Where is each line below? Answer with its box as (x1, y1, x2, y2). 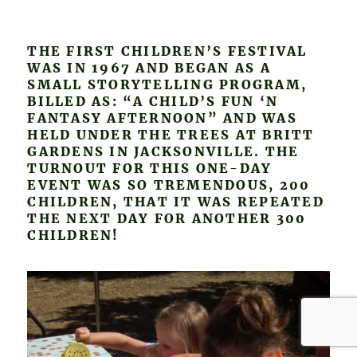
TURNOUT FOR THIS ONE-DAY (27, 160, 273, 177)
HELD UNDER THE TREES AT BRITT (27, 127, 315, 143)
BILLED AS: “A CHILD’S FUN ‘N (27, 93, 279, 110)
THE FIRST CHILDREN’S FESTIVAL (27, 43, 308, 60)
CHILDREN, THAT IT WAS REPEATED (27, 194, 324, 210)
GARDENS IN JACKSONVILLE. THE (27, 143, 300, 160)
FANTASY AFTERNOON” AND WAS (27, 110, 297, 127)
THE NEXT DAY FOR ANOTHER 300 (27, 210, 307, 227)
